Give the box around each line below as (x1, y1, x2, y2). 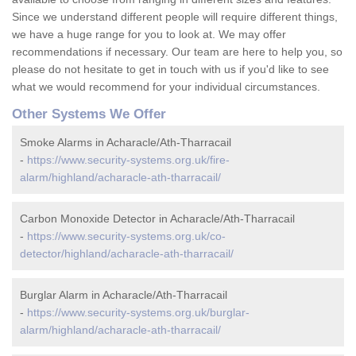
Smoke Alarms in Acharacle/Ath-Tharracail (20, 136, 231, 149)
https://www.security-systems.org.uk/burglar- (27, 306, 250, 319)
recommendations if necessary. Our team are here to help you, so (12, 45, 342, 59)
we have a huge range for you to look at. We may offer (12, 28, 286, 41)
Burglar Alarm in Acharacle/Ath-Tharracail (20, 288, 227, 302)
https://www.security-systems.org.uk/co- (27, 230, 226, 243)
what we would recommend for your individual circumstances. (12, 80, 320, 94)
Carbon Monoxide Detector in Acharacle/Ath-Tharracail (20, 212, 295, 226)
